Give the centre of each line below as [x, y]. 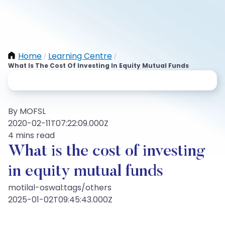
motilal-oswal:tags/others [60, 188]
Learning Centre [80, 56]
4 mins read [31, 135]
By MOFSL [27, 111]
